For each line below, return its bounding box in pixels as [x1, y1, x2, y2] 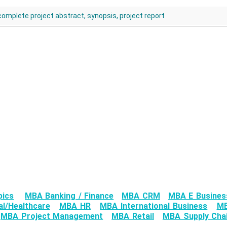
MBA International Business [100, 201, 208, 211]
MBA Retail [111, 211, 154, 221]
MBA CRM [122, 191, 160, 201]
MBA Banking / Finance [25, 191, 114, 201]
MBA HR [59, 201, 91, 211]
